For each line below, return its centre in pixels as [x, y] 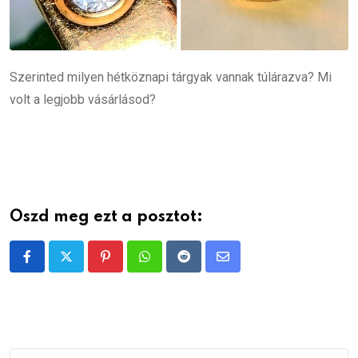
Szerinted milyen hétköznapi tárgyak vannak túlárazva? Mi [171, 78]
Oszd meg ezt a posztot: [106, 218]
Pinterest [130, 266]
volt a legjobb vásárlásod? [83, 100]
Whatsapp [171, 266]
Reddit [201, 266]
